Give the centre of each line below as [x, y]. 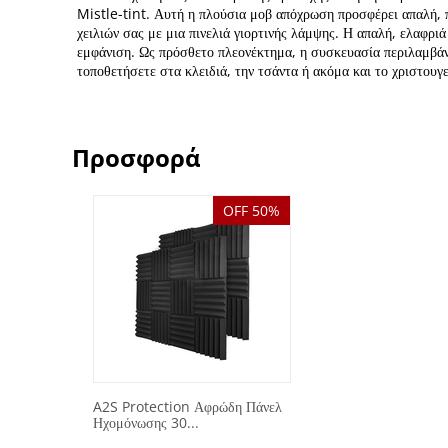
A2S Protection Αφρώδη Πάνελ [187, 406]
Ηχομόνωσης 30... [146, 422]
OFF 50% [251, 210]
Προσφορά [136, 157]
